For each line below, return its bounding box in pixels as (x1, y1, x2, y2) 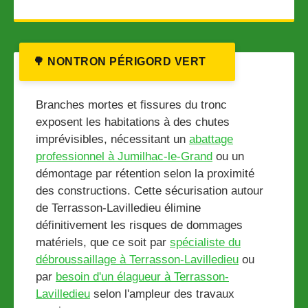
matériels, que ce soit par (36, 236, 170, 250)
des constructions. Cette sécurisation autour (36, 184, 263, 198)
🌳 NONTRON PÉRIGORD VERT (33, 56, 206, 68)
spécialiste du (170, 236, 241, 250)
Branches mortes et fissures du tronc (36, 98, 227, 112)
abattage (189, 133, 233, 146)
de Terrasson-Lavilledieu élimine (36, 201, 201, 215)
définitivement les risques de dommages (36, 219, 243, 232)
